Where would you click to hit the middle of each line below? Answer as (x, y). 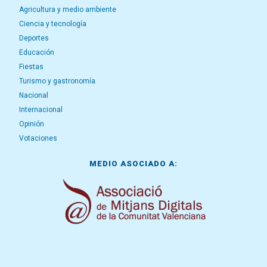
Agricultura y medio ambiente (68, 10)
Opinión (32, 124)
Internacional (41, 110)
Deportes (34, 38)
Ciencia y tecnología (53, 24)
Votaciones (38, 138)
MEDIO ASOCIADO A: (133, 164)
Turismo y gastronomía (57, 81)
